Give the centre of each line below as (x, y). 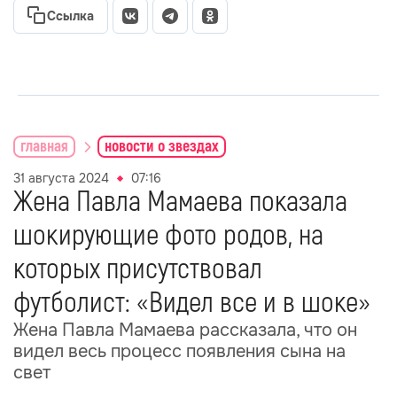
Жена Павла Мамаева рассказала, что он (185, 330)
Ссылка (70, 16)
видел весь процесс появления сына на (179, 351)
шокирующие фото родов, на (168, 236)
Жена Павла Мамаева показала (180, 202)
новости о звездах (162, 146)
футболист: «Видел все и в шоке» (192, 303)
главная (44, 146)
